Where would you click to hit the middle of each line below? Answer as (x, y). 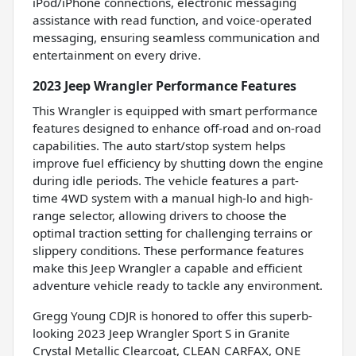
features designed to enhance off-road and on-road (177, 128)
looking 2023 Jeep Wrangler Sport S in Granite (161, 333)
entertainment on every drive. (117, 54)
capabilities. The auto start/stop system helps (159, 145)
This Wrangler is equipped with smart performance (175, 110)
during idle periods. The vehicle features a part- (166, 180)
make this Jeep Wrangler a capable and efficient (167, 267)
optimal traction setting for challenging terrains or (172, 232)
